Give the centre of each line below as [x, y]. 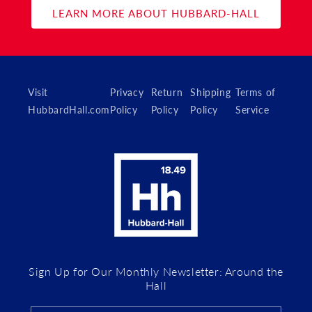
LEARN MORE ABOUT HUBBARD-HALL [156, 13]
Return [167, 92]
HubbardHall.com [69, 110]
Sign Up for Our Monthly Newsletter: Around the [156, 271]
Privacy [127, 92]
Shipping [211, 92]
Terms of [255, 92]
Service [252, 110]
